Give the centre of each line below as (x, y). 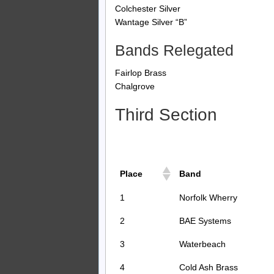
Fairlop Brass (141, 73)
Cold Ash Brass (209, 268)
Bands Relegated (174, 50)
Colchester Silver (148, 8)
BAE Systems (205, 221)
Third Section (166, 115)
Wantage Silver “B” (151, 22)
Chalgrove (135, 87)
